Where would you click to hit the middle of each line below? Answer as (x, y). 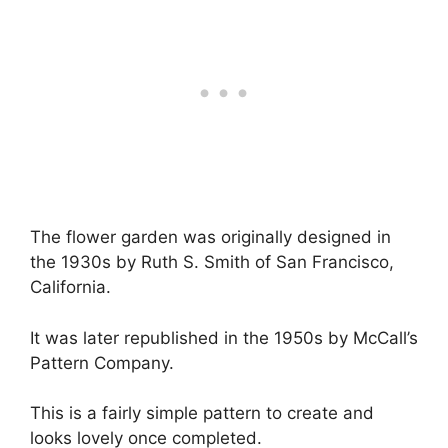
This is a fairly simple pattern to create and (202, 413)
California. (70, 287)
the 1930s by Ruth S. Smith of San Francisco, (212, 262)
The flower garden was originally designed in (210, 237)
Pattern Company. (102, 362)
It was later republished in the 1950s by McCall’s (224, 337)
